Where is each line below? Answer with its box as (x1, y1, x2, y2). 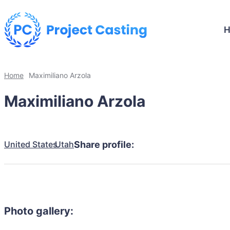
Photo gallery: (4, 205, 73, 218)
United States (4, 139, 57, 149)
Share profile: (74, 139, 134, 150)
